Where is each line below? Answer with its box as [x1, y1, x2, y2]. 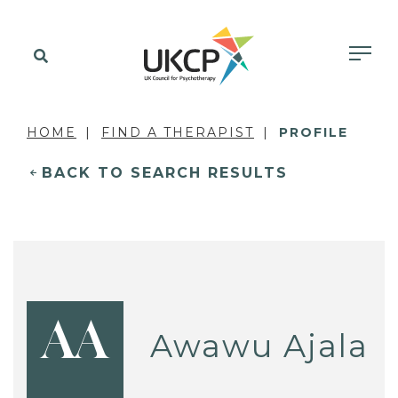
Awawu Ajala [150, 326, 370, 365]
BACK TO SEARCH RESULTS [42, 164, 288, 181]
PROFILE [279, 124, 348, 140]
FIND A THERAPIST [101, 124, 254, 140]
